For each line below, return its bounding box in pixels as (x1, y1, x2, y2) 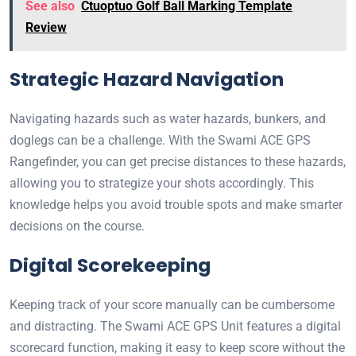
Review (25, 20, 67, 36)
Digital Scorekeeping (10, 252, 211, 279)
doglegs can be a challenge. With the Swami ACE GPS (10, 133, 311, 149)
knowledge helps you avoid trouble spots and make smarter (10, 197, 342, 213)
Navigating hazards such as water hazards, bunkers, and (10, 111, 326, 127)
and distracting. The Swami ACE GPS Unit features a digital (10, 319, 341, 335)
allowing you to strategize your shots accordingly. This (10, 176, 314, 192)
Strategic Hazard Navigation (10, 66, 284, 93)
